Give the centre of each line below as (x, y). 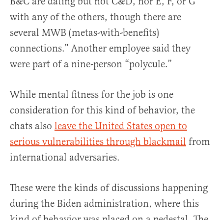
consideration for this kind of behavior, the (102, 110)
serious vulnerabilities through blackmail (98, 142)
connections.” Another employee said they (100, 49)
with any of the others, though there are (96, 17)
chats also (32, 126)
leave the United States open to (121, 126)
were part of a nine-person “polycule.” (91, 64)
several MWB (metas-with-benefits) (84, 33)
